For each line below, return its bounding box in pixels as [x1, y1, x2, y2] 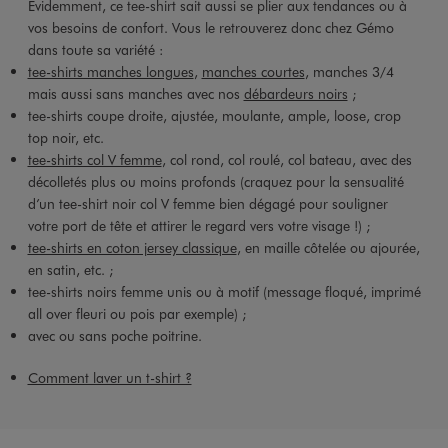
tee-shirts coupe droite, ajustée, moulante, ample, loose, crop [27, 106, 401, 126]
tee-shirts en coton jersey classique [27, 238, 237, 258]
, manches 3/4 [304, 62, 394, 82]
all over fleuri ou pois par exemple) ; [27, 304, 247, 324]
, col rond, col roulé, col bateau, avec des [161, 150, 412, 170]
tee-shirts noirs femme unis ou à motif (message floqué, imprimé [27, 282, 421, 302]
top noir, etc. [27, 128, 104, 148]
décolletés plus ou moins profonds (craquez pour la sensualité [27, 172, 404, 192]
